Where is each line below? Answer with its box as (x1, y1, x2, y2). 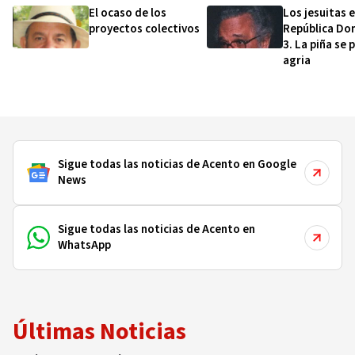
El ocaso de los (89, 5, 166, 21)
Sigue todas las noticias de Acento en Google (58, 156, 297, 173)
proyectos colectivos (89, 21, 200, 37)
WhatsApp (58, 237, 112, 254)
